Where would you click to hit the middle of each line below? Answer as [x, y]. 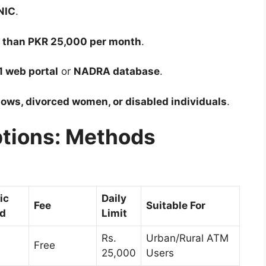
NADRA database [117, 71]
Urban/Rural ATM [187, 238]
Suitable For [176, 205]
